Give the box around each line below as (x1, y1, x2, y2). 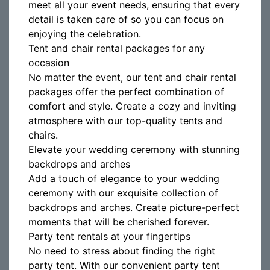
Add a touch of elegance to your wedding (28, 172, 219, 184)
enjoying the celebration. (28, 28, 141, 40)
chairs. (28, 129, 58, 141)
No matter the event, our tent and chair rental (28, 71, 236, 83)
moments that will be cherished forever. (28, 216, 209, 228)
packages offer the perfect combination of (28, 86, 224, 98)
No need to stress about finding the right (28, 245, 215, 257)
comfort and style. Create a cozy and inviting (28, 100, 236, 112)
